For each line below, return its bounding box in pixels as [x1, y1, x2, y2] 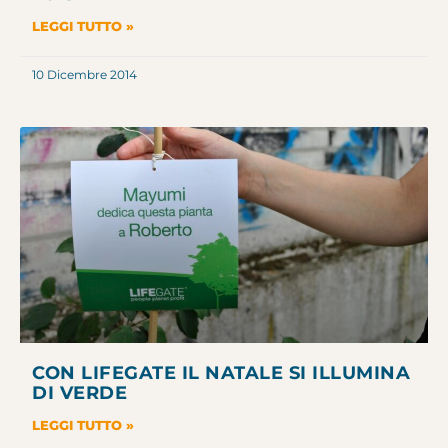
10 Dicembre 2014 [32, 66, 137, 82]
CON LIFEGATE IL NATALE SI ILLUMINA [32, 362, 410, 385]
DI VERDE [32, 382, 127, 405]
